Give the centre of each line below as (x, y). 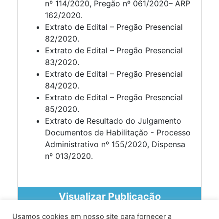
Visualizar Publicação (109, 196)
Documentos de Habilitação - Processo (118, 132)
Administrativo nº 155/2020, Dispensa (115, 144)
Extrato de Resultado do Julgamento (113, 120)
